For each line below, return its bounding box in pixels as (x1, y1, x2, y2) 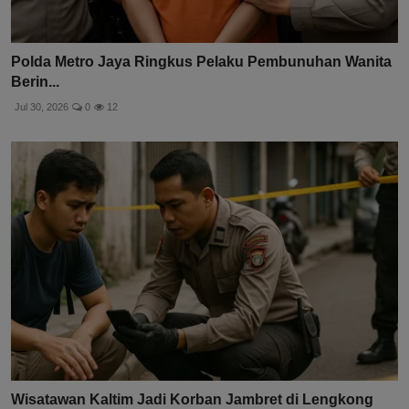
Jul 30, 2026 (15, 100, 68, 112)
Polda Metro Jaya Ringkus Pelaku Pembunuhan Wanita (11, 53, 392, 69)
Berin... (11, 73, 59, 89)
